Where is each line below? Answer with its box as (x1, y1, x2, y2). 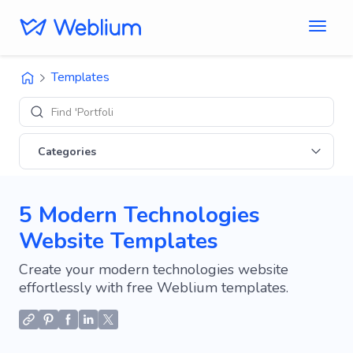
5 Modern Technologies (19, 200, 260, 230)
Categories (38, 143, 96, 159)
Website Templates (19, 226, 218, 256)
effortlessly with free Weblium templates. (19, 278, 288, 297)
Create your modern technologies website (19, 260, 288, 279)
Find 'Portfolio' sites (51, 104, 149, 120)
